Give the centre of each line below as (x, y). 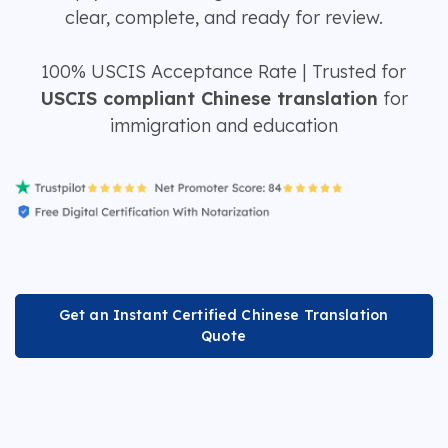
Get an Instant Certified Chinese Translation (223, 314)
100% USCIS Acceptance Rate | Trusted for (223, 71)
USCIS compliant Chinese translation (208, 98)
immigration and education (223, 125)
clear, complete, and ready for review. (223, 17)
